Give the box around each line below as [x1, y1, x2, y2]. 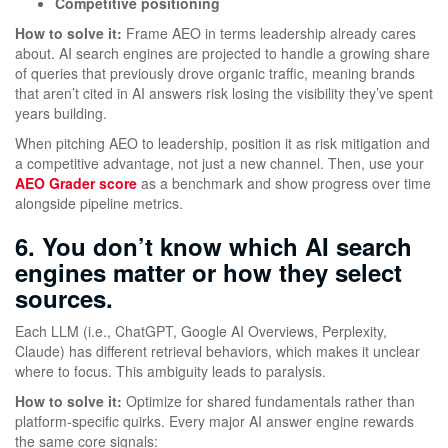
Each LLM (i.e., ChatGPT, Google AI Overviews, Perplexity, [15, 320, 387, 341]
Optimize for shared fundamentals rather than [122, 390, 415, 411]
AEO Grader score [15, 172, 137, 193]
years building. [15, 102, 107, 123]
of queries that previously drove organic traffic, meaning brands [15, 62, 415, 83]
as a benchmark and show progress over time [137, 172, 431, 193]
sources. [15, 280, 113, 315]
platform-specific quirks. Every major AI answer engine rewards [15, 410, 414, 431]
